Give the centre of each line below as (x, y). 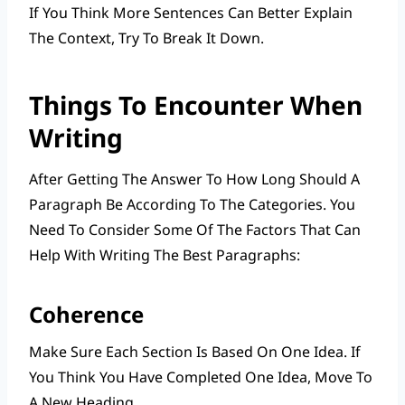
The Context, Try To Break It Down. (146, 38)
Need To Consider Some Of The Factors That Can (195, 229)
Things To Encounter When (196, 104)
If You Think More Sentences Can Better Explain (191, 12)
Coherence (86, 314)
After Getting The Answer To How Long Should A (194, 179)
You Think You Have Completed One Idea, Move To (201, 377)
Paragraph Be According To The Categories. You (192, 204)
